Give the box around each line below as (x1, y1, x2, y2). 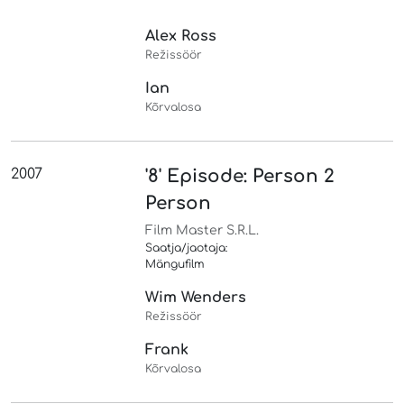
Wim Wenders (145, 289, 247, 306)
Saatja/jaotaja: (145, 241, 228, 254)
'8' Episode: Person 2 (145, 165, 335, 187)
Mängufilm (145, 257, 206, 271)
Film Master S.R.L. (145, 223, 260, 237)
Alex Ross (145, 27, 217, 44)
